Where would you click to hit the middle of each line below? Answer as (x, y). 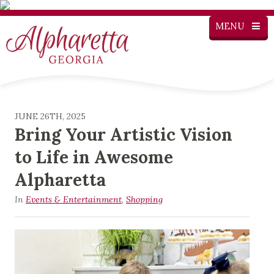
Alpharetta (60, 180)
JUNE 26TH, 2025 (50, 116)
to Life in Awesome (94, 157)
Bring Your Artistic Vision (124, 134)
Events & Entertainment (74, 199)
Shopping (144, 199)
